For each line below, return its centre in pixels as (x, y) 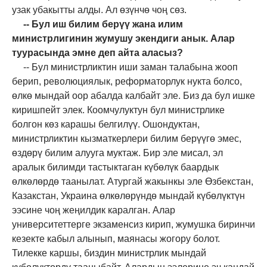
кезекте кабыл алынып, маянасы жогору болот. (116, 238)
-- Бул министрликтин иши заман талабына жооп (130, 67)
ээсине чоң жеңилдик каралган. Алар (94, 210)
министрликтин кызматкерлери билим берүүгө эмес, (127, 138)
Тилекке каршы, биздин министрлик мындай (109, 253)
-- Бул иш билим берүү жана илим (103, 24)
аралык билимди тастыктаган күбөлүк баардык (115, 167)
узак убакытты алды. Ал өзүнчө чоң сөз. (99, 10)
